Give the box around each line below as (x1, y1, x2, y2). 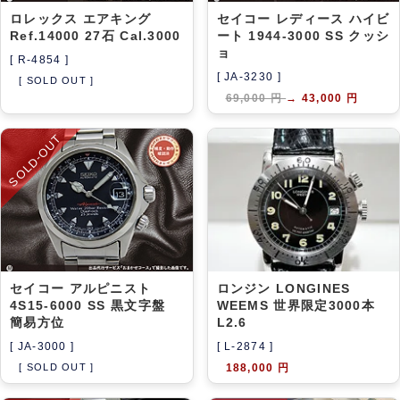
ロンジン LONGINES (216, 281, 351, 296)
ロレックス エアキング (10, 11, 152, 26)
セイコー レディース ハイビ (216, 11, 390, 26)
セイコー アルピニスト (10, 281, 152, 296)
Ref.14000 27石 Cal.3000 (10, 28, 181, 43)
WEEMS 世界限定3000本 (216, 298, 375, 313)
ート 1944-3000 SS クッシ (216, 28, 390, 43)
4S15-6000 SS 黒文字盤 (10, 298, 166, 313)
